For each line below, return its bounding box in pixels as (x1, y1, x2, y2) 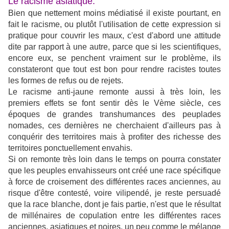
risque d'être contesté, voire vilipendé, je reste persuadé (8, 189, 221, 198)
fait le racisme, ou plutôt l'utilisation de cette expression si (8, 20, 221, 29)
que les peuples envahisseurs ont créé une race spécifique (8, 166, 221, 175)
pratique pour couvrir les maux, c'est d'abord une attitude (8, 31, 221, 40)
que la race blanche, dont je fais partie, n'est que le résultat (8, 200, 221, 209)
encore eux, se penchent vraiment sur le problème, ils (8, 54, 221, 63)
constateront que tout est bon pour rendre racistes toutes (8, 65, 221, 74)
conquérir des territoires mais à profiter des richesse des (8, 132, 221, 142)
